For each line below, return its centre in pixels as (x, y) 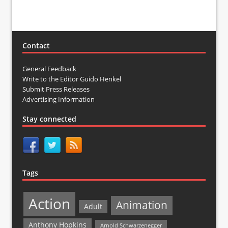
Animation (142, 205)
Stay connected (49, 119)
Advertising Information (59, 99)
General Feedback (49, 68)
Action (49, 204)
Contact (36, 45)
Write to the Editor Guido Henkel (72, 79)
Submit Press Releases (56, 89)
